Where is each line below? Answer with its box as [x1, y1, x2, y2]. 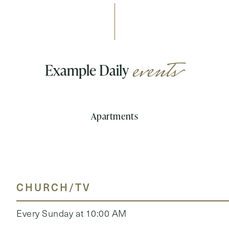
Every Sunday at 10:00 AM [16, 207, 127, 219]
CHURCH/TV [16, 179, 91, 194]
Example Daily [44, 60, 131, 79]
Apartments [90, 109, 139, 122]
